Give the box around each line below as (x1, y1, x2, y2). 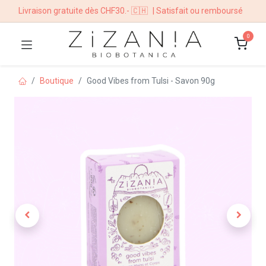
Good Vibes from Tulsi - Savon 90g (87, 76, 215, 85)
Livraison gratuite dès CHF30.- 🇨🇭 (18, 6, 148, 15)
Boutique (40, 76, 74, 85)
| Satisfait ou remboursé (153, 6, 243, 15)
